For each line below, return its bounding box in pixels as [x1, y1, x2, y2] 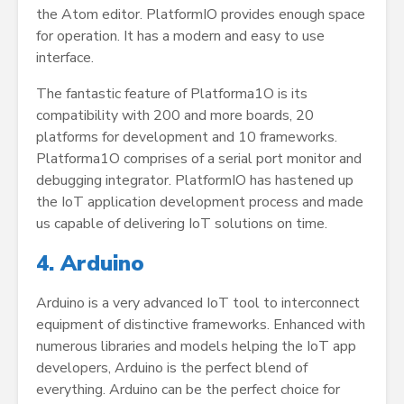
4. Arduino [36, 249, 144, 279]
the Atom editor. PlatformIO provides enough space [36, 5, 365, 25]
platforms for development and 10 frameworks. [36, 127, 337, 148]
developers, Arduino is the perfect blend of [36, 358, 308, 379]
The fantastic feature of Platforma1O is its [36, 84, 308, 105]
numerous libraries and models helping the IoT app [36, 336, 356, 357]
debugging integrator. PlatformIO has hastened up [36, 170, 353, 191]
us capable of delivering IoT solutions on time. [36, 214, 327, 234]
